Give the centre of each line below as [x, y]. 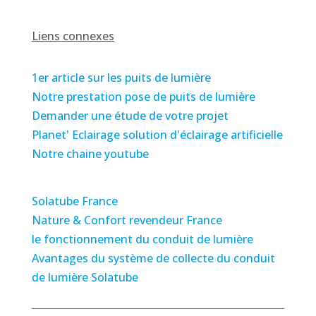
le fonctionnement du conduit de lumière [142, 239]
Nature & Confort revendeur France [127, 220]
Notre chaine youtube [90, 154]
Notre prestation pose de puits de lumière [143, 97]
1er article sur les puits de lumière [121, 78]
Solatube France [74, 201]
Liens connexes [73, 36]
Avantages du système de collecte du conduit [153, 259]
